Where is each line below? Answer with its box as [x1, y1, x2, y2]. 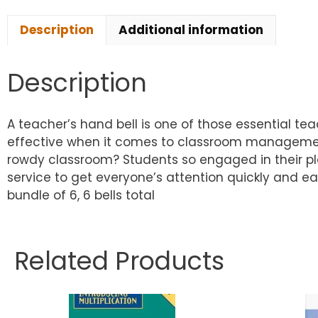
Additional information [119, 21, 263, 39]
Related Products [14, 243, 224, 279]
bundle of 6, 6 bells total [7, 187, 155, 204]
